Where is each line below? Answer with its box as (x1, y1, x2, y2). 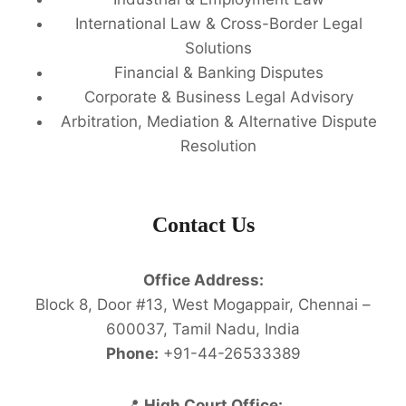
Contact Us (151, 213, 255, 237)
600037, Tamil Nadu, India (106, 320, 300, 339)
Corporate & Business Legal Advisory (83, 87, 353, 106)
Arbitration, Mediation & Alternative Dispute (60, 111, 377, 130)
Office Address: (142, 271, 264, 290)
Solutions (185, 38, 252, 57)
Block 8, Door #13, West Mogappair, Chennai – (35, 295, 371, 314)
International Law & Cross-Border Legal (74, 14, 362, 33)
